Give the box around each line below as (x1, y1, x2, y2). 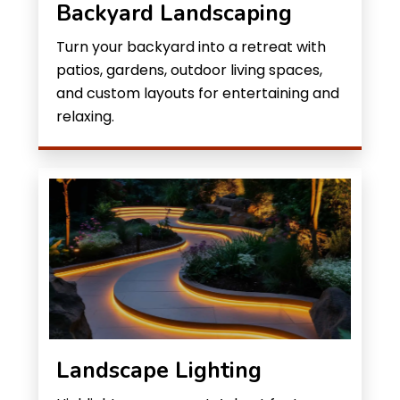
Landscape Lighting (56, 355, 262, 386)
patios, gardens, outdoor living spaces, (56, 60, 322, 80)
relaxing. (56, 106, 114, 127)
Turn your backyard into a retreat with (56, 37, 326, 57)
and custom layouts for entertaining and (56, 83, 339, 104)
